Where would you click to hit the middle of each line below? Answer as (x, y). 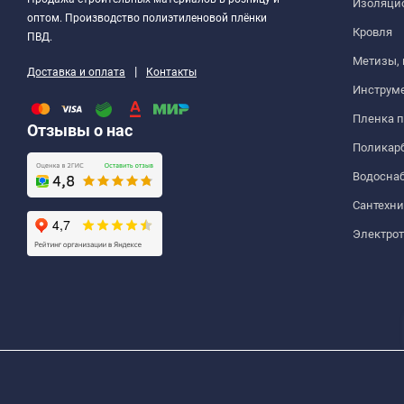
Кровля (372, 32)
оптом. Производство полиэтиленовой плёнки (147, 18)
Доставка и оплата (76, 72)
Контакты (171, 72)
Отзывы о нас (80, 130)
